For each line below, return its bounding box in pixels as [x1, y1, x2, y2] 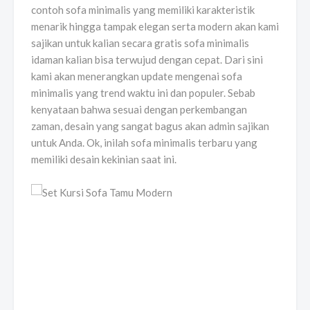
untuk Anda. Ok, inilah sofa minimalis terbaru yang [31, 136, 257, 149]
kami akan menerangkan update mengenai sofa [31, 70, 242, 83]
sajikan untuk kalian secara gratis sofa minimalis [31, 37, 249, 50]
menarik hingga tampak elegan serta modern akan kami [31, 20, 279, 33]
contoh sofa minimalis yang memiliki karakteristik [31, 3, 255, 17]
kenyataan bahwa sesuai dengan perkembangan [31, 103, 247, 116]
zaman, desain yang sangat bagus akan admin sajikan [31, 120, 269, 133]
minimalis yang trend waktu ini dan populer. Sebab [31, 86, 255, 100]
